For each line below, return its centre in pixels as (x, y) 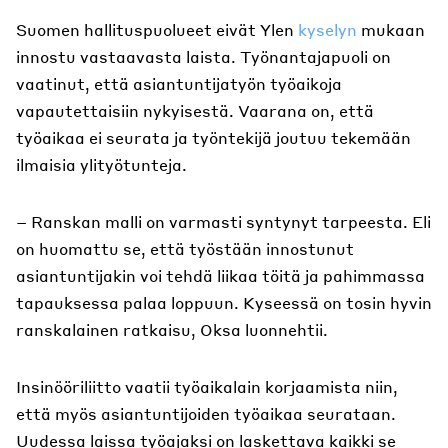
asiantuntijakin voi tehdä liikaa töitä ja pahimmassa (220, 275)
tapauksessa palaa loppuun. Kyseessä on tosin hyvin (224, 302)
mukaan (391, 29)
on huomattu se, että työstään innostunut (185, 248)
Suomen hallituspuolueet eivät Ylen (157, 29)
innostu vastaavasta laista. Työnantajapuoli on (203, 56)
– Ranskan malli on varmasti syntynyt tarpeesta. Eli (223, 221)
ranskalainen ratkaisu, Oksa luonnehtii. (172, 329)
